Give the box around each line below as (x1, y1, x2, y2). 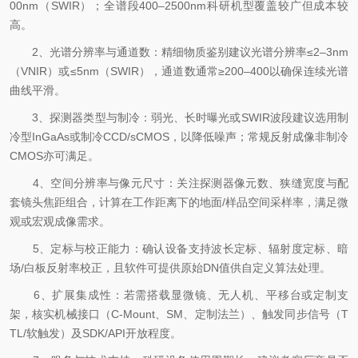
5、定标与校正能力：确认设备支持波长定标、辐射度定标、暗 (10, 242, 348, 255)
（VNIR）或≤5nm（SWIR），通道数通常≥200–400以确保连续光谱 (10, 65, 348, 78)
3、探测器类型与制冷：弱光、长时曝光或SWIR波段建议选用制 (10, 111, 348, 124)
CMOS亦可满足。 (10, 149, 99, 162)
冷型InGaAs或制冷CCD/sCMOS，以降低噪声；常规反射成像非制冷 (10, 130, 348, 143)
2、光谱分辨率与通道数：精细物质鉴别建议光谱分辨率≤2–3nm (10, 46, 348, 58)
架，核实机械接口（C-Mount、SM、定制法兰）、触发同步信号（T (10, 308, 348, 320)
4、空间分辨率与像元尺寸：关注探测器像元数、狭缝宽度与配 (10, 177, 348, 189)
